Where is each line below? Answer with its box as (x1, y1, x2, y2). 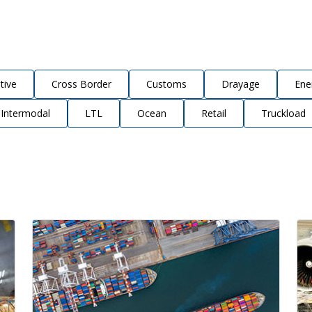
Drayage (221, 77, 260, 91)
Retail (201, 107, 226, 120)
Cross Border (52, 77, 111, 91)
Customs (146, 77, 187, 91)
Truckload (261, 107, 306, 120)
